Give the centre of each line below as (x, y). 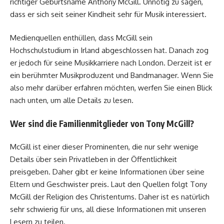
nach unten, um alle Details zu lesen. (72, 100)
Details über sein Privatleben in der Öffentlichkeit (93, 159)
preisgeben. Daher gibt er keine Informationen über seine (107, 172)
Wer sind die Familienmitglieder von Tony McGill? (102, 123)
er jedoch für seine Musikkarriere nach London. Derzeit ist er (111, 63)
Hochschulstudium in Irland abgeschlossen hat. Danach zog (109, 50)
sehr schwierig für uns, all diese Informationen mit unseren (108, 209)
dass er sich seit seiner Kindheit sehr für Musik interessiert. (108, 14)
